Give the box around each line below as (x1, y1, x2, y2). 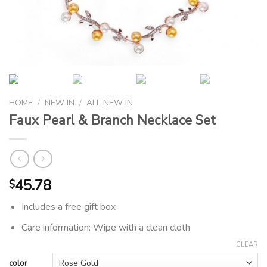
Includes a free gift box (21, 200, 116, 214)
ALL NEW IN (86, 97, 133, 108)
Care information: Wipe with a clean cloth (21, 221, 190, 234)
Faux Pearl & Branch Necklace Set (9, 111, 216, 130)
